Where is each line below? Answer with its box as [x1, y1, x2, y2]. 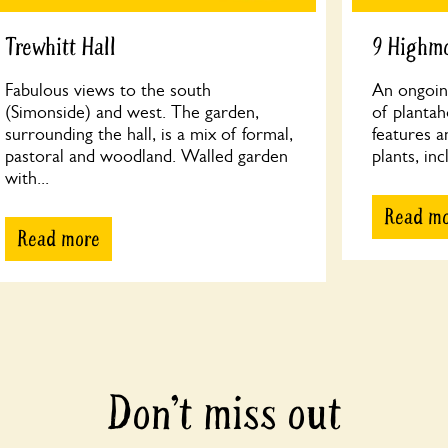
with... [5, 168, 50, 188]
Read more [17, 225, 101, 253]
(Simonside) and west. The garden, [5, 102, 260, 122]
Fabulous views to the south [5, 80, 212, 100]
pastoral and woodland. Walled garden [5, 146, 289, 166]
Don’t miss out [106, 385, 342, 444]
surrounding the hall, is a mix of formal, [5, 124, 294, 144]
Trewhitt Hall [5, 32, 117, 63]
